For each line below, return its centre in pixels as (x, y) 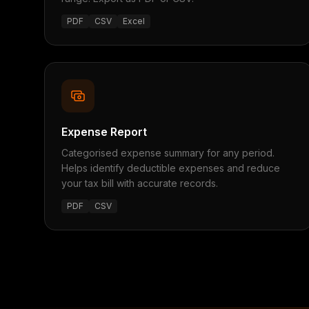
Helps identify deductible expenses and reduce (171, 168)
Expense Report (104, 132)
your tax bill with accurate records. (140, 183)
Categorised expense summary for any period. (168, 153)
